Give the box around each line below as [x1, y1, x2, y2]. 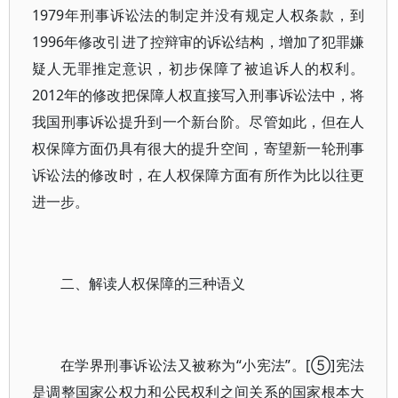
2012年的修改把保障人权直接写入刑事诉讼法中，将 [32, 85, 365, 105]
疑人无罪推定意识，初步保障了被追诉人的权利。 [32, 59, 365, 78]
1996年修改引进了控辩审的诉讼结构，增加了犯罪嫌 [32, 32, 365, 52]
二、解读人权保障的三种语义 [60, 274, 245, 293]
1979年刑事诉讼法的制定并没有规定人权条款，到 [32, 5, 365, 25]
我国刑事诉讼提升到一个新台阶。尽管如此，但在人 [32, 112, 365, 131]
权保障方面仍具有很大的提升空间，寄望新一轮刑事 [32, 139, 365, 158]
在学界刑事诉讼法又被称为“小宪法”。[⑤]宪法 [60, 355, 365, 375]
